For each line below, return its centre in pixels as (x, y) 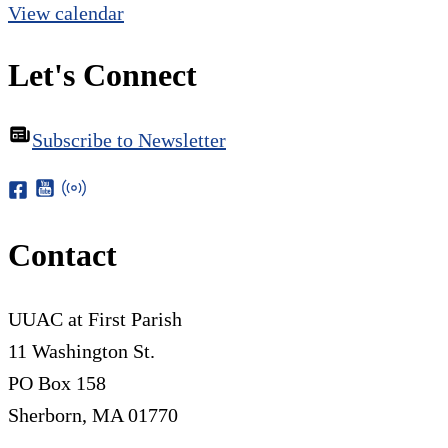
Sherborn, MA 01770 (93, 414)
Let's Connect (102, 75)
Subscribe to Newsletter (129, 139)
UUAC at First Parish (95, 318)
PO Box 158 (57, 382)
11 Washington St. (81, 350)
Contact (62, 255)
